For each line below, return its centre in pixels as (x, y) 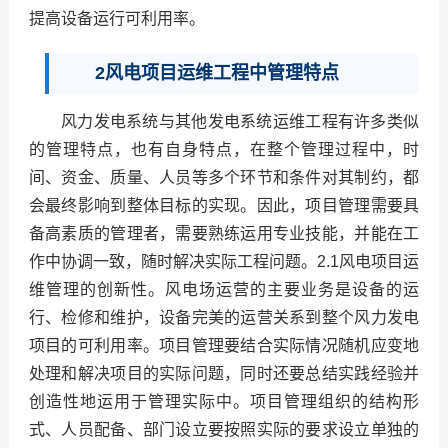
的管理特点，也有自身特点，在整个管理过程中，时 (224, 150)
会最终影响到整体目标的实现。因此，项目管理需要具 (224, 206)
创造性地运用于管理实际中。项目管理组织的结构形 (224, 402)
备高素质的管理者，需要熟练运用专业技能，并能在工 (224, 234)
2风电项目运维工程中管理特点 (216, 73)
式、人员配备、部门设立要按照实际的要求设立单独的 (224, 430)
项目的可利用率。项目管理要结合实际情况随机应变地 (224, 346)
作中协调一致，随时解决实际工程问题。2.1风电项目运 (224, 262)
